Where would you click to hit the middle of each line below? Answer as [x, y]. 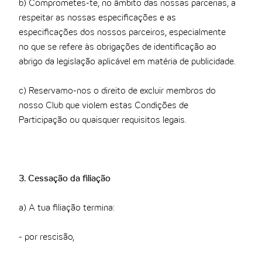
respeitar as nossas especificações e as [98, 18]
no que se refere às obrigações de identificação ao [118, 48]
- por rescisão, [47, 238]
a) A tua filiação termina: [67, 208]
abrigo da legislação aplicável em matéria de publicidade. [127, 62]
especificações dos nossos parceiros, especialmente [123, 33]
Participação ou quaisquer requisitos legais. [103, 121]
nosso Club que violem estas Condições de [104, 106]
